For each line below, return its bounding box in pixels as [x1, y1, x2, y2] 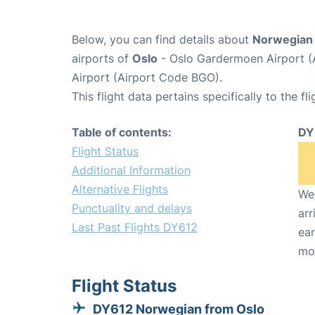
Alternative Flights [72, 181, 168, 196]
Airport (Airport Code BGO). [72, 70, 222, 84]
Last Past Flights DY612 [72, 219, 198, 234]
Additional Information [72, 162, 191, 177]
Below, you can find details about [72, 32, 252, 46]
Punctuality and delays [72, 200, 192, 215]
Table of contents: [72, 124, 172, 139]
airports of [72, 51, 132, 65]
